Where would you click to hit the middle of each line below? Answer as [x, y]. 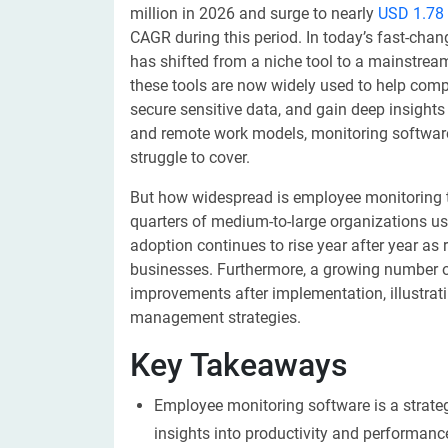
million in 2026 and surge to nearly [254, 13]
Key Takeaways [239, 365]
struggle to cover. [190, 157]
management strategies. [215, 317]
